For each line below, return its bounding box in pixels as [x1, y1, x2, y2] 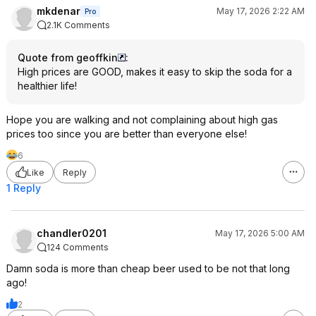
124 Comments [47, 242, 109, 253]
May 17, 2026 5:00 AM [215, 228, 305, 238]
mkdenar [37, 5, 80, 17]
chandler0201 [37, 227, 107, 239]
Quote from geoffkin [18, 51, 118, 63]
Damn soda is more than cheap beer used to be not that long [6, 262, 290, 274]
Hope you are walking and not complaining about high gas [6, 114, 278, 126]
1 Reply [6, 182, 41, 194]
